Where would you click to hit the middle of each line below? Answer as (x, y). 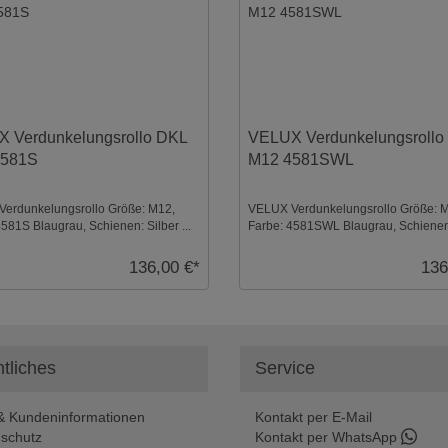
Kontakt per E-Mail (313, 416)
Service (285, 367)
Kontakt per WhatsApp (328, 436)
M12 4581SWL (301, 160)
